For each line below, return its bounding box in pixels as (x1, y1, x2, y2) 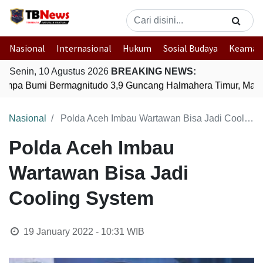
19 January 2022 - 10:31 (23, 227, 124, 237)
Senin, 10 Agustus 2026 (9, 66, 111, 76)
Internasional (56, 42, 112, 54)
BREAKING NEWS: (111, 66, 196, 76)
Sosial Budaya (163, 42, 218, 54)
